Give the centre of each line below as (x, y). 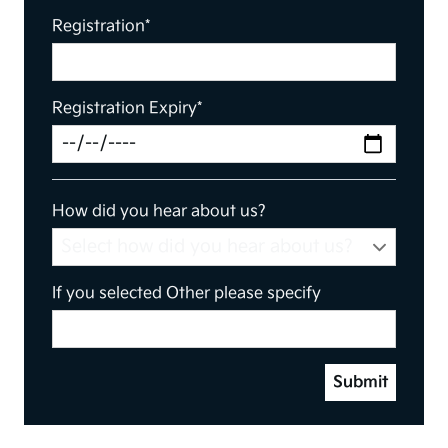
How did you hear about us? (159, 212)
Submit (360, 383)
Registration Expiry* (127, 109)
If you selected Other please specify (186, 294)
